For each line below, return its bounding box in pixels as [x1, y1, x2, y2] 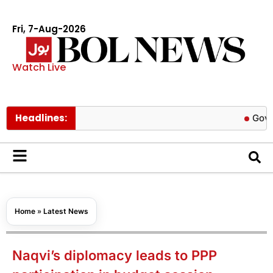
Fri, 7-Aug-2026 [12, 23, 86, 35]
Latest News [43, 206, 88, 216]
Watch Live [12, 60, 66, 74]
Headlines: [15, 111, 67, 124]
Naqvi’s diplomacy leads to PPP [12, 247, 217, 263]
